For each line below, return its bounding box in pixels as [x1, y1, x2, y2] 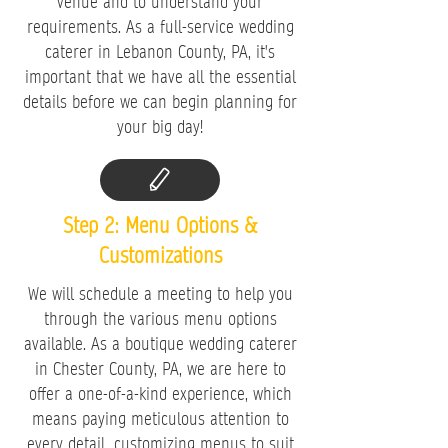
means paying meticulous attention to [31, 406, 289, 431]
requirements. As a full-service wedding [26, 14, 294, 39]
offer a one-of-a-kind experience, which [28, 381, 292, 406]
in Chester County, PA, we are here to [34, 356, 286, 381]
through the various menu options [43, 306, 277, 331]
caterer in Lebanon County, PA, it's [45, 39, 275, 64]
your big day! [117, 114, 203, 139]
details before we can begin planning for [23, 89, 297, 114]
